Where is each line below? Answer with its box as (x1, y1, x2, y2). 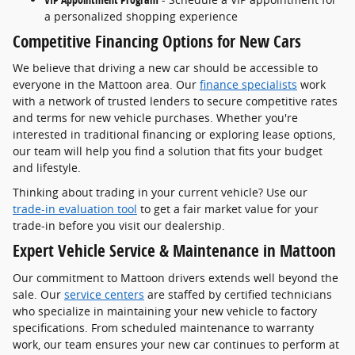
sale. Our (13, 286, 64, 302)
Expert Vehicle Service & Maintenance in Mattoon (13, 239, 336, 262)
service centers (64, 286, 144, 302)
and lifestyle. (13, 160, 81, 176)
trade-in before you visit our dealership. (13, 218, 225, 234)
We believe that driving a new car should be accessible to (13, 60, 318, 76)
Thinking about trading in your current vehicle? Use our (13, 185, 307, 200)
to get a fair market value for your (137, 201, 319, 217)
